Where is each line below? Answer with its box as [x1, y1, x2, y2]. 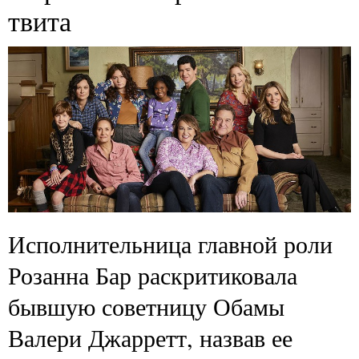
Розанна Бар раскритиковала [8, 259, 297, 292]
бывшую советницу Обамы [8, 290, 284, 323]
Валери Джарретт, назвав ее [8, 321, 292, 354]
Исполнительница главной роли [8, 228, 333, 260]
